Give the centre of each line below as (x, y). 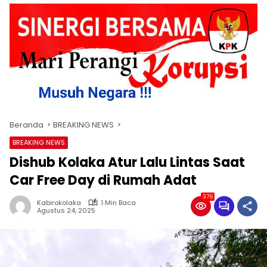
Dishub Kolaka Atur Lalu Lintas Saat (127, 162)
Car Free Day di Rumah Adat (103, 180)
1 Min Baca (118, 202)
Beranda (27, 125)
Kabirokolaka (59, 202)
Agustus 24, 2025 (66, 211)
